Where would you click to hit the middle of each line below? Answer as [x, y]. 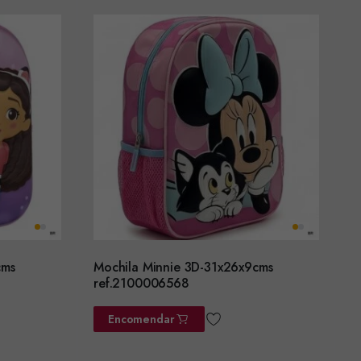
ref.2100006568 [141, 283]
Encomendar [141, 319]
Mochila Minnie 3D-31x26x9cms [183, 267]
